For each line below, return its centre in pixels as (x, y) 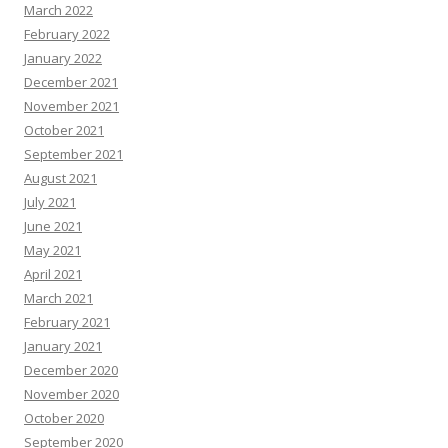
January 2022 (63, 58)
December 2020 (71, 370)
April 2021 (53, 274)
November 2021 (71, 106)
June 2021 (53, 226)
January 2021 (63, 346)
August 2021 (60, 178)
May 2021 (52, 250)
